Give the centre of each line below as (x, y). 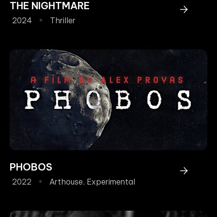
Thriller (63, 20)
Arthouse (66, 181)
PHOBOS (31, 167)
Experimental (111, 181)
